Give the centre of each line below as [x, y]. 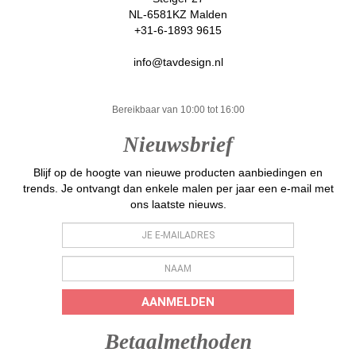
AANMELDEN [178, 302]
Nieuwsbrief [178, 144]
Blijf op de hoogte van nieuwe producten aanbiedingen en [178, 172]
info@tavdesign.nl [178, 62]
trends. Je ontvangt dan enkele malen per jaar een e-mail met [178, 188]
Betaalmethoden [178, 341]
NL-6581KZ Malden [178, 14]
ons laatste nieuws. [178, 204]
